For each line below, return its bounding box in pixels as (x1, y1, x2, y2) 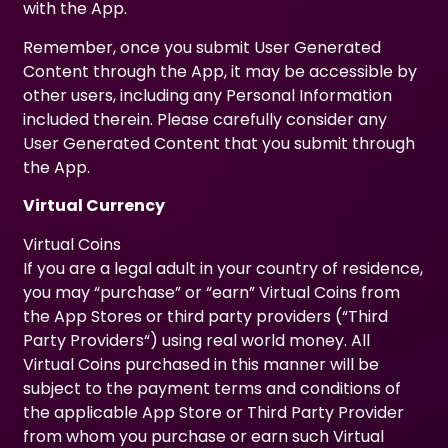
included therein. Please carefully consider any (23, 107, 388, 131)
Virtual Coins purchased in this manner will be (23, 352, 380, 376)
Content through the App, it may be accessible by (23, 59, 418, 83)
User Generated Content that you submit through (23, 131, 416, 155)
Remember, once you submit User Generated (23, 35, 382, 59)
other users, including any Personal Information (23, 83, 393, 107)
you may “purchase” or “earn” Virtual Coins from (23, 280, 401, 304)
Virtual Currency (23, 194, 166, 218)
